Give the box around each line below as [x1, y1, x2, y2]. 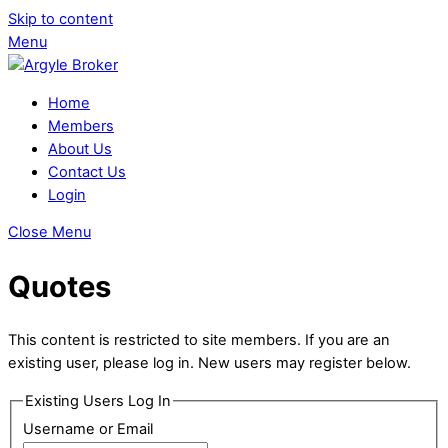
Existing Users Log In [24, 391, 171, 410]
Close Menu [8, 223, 91, 242]
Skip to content [8, 10, 113, 28]
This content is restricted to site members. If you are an [8, 331, 390, 350]
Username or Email [22, 420, 153, 439]
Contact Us [48, 162, 126, 181]
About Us [48, 139, 112, 158]
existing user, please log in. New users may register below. [8, 354, 411, 373]
